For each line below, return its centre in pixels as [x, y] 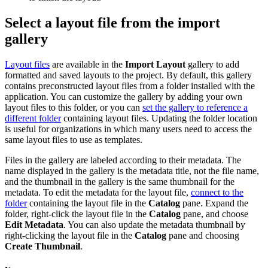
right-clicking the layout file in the [70, 236]
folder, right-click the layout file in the [77, 214]
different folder [33, 118]
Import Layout [155, 65]
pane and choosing [203, 236]
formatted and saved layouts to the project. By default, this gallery [128, 75]
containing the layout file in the [88, 203]
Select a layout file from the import [112, 23]
